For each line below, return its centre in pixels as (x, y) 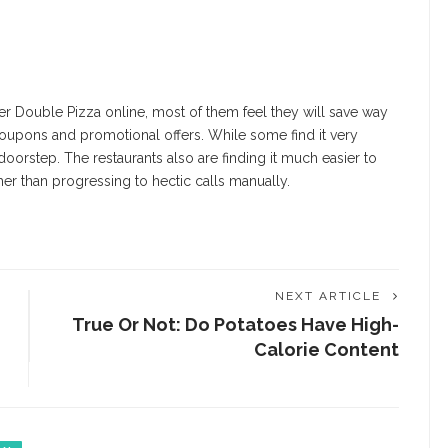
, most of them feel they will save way (266, 112)
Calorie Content (326, 350)
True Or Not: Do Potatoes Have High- (235, 325)
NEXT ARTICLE (328, 296)
